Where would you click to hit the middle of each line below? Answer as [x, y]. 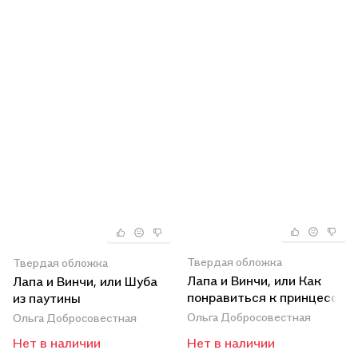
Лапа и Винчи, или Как [254, 280]
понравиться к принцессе [266, 297]
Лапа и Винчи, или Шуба [85, 282]
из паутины [47, 298]
